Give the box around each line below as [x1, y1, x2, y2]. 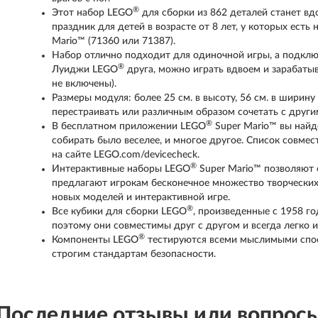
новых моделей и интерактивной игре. [52, 192, 231, 202]
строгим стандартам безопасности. [52, 249, 216, 259]
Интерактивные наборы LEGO [52, 164, 191, 174]
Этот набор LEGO [52, 8, 133, 18]
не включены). [52, 79, 117, 89]
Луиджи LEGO [52, 65, 119, 75]
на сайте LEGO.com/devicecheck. [52, 150, 200, 160]
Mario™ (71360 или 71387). [52, 36, 176, 46]
